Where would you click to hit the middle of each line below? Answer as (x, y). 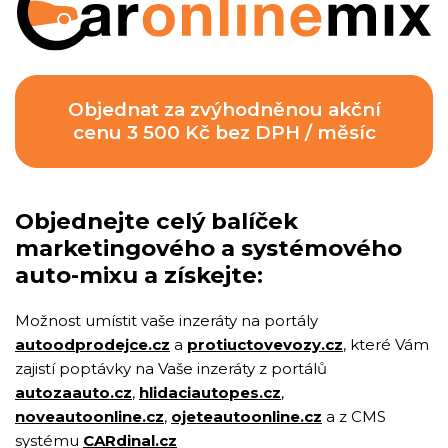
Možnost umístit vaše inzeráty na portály (166, 320)
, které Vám (386, 344)
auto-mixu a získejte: (139, 274)
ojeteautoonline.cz (246, 416)
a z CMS (354, 416)
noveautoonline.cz (89, 416)
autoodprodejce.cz (92, 344)
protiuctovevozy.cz (265, 344)
